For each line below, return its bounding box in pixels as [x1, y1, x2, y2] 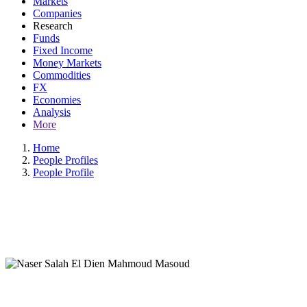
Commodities [33, 69, 90, 81]
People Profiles [33, 154, 98, 166]
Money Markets [33, 57, 101, 69]
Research [33, 20, 73, 32]
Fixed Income [33, 45, 93, 56]
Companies [33, 8, 82, 19]
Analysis [33, 106, 71, 118]
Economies [33, 94, 81, 106]
